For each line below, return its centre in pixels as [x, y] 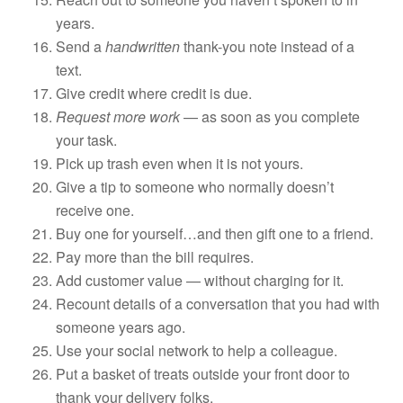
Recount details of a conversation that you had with [218, 303]
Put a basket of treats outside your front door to [203, 373]
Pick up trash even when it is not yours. [180, 163]
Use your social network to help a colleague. [197, 350]
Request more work [118, 116]
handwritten [143, 46]
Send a [81, 46]
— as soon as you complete [270, 116]
